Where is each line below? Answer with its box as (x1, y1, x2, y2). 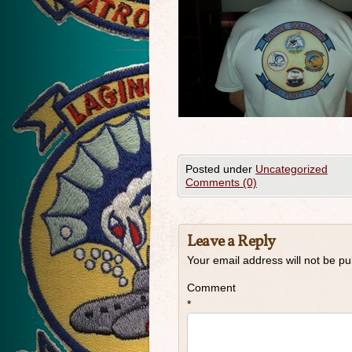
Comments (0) (185, 176, 257, 189)
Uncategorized (255, 163, 328, 175)
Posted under (185, 163, 255, 175)
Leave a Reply (187, 231, 276, 253)
